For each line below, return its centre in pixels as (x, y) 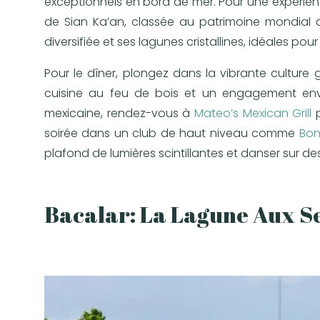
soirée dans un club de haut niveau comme (172, 133)
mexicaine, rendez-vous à (120, 113)
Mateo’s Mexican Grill (253, 113)
